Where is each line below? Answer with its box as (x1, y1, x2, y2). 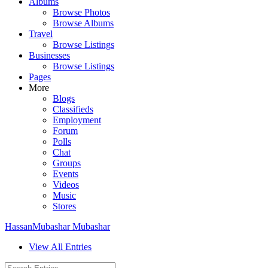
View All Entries (29, 242, 92, 252)
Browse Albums (53, 18, 114, 28)
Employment (53, 115, 101, 125)
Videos (53, 179, 79, 190)
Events (53, 169, 78, 179)
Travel (29, 29, 53, 39)
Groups (53, 158, 81, 168)
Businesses (29, 50, 70, 60)
